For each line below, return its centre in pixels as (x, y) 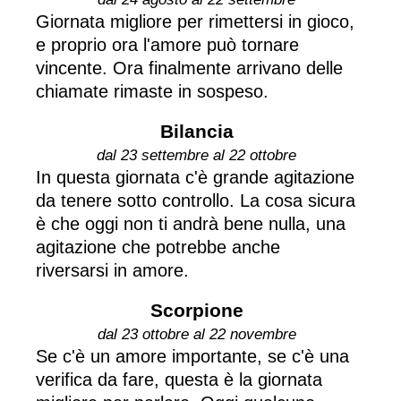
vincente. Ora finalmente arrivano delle (189, 68)
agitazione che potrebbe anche (158, 247)
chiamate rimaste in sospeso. (152, 91)
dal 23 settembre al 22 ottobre (196, 155)
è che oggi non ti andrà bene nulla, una (191, 223)
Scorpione (196, 310)
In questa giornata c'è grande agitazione (195, 177)
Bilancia (196, 131)
